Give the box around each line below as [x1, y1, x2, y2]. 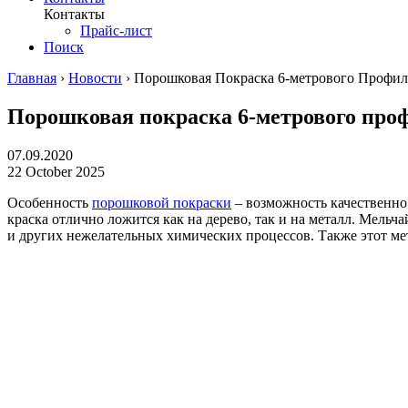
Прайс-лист [80, 22, 152, 38]
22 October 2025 [7, 163, 105, 179]
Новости [68, 69, 122, 86]
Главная [7, 69, 56, 86]
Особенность [7, 194, 92, 210]
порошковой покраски [92, 194, 231, 210]
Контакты [44, 5, 105, 22]
